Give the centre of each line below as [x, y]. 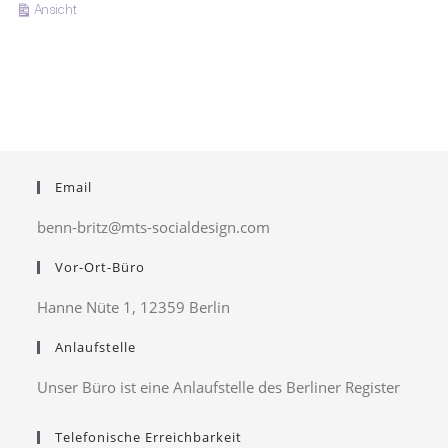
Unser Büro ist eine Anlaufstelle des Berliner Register [219, 387]
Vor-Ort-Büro [100, 267]
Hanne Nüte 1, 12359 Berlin [134, 307]
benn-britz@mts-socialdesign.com [154, 227]
